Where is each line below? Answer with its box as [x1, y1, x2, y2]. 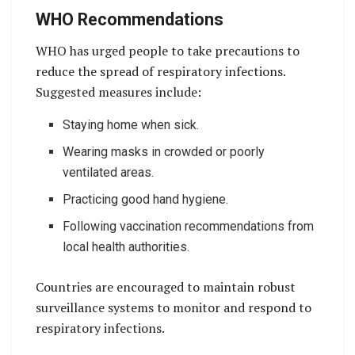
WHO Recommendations [36, 10, 223, 30]
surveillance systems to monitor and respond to [36, 299, 311, 317]
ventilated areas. [63, 165, 155, 181]
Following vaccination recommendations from [63, 219, 315, 235]
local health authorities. [63, 239, 190, 255]
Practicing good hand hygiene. [63, 192, 229, 208]
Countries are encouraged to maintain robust [36, 278, 296, 296]
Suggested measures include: [36, 83, 201, 101]
